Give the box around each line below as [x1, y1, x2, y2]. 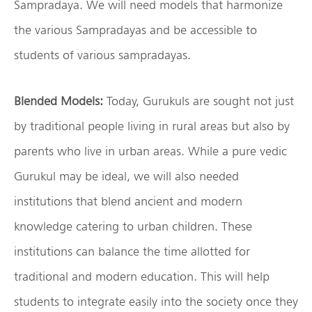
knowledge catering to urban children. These [14, 218, 252, 233]
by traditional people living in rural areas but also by [14, 118, 290, 133]
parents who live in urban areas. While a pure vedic [14, 143, 287, 158]
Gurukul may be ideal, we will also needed [14, 168, 239, 183]
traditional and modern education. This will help [14, 268, 270, 283]
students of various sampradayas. [14, 47, 191, 62]
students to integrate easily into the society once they [14, 293, 298, 309]
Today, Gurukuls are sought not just [107, 93, 294, 108]
